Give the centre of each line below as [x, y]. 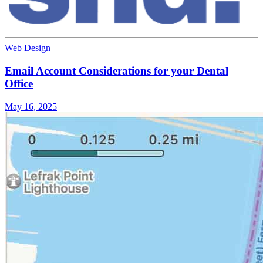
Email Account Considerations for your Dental [117, 71]
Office [19, 84]
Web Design [28, 48]
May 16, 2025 [31, 106]
